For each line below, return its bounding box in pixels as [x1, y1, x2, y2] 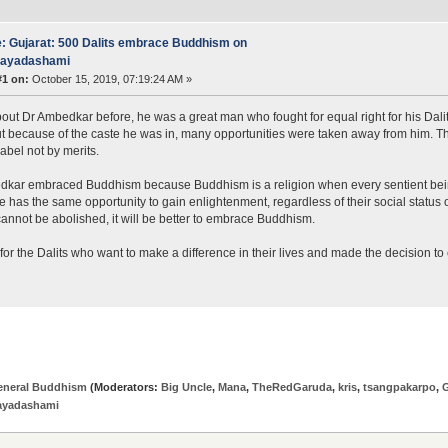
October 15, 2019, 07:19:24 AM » [28, 72, 192, 85]
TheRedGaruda [251, 380, 332, 393]
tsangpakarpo [362, 380, 436, 393]
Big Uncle [160, 380, 212, 393]
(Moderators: [86, 380, 161, 393]
